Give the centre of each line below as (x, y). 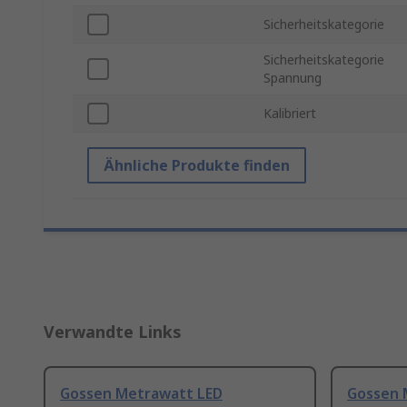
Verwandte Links (113, 332)
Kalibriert (290, 114)
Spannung (293, 78)
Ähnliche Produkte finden (197, 166)
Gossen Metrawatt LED (141, 394)
